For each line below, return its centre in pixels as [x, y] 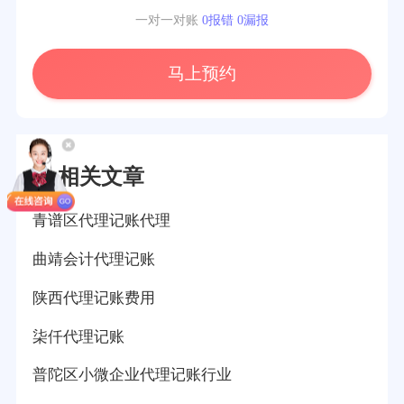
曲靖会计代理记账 [93, 259]
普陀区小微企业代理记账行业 [132, 375]
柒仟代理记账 [78, 336]
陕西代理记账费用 [93, 298]
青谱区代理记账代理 [101, 220]
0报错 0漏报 [235, 19]
